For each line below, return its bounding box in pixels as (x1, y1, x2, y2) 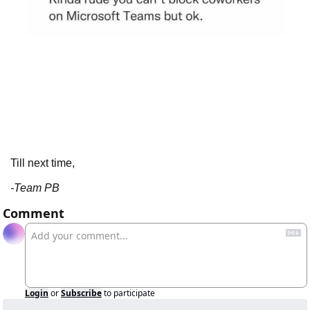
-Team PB (10, 181, 60, 194)
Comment (3, 204, 64, 221)
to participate (104, 286, 155, 299)
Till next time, (10, 156, 75, 169)
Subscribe (61, 286, 102, 299)
